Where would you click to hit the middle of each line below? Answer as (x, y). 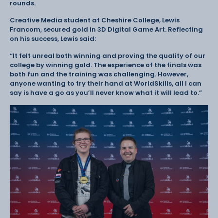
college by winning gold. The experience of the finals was (106, 65)
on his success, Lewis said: (54, 38)
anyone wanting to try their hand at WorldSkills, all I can (106, 83)
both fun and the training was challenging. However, (99, 74)
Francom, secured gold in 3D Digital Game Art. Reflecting (106, 29)
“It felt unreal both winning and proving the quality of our (108, 55)
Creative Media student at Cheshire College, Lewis (95, 20)
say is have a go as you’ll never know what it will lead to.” (107, 92)
